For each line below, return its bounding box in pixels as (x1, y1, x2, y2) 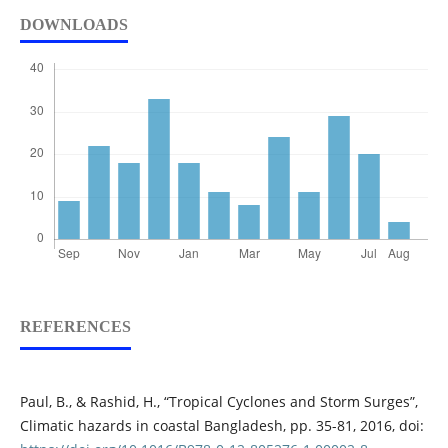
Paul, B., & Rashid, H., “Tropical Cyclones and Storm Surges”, (19, 392, 418, 412)
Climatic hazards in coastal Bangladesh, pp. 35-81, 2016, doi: (19, 416, 424, 436)
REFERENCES (19, 318, 131, 336)
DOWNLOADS (19, 16, 128, 34)
